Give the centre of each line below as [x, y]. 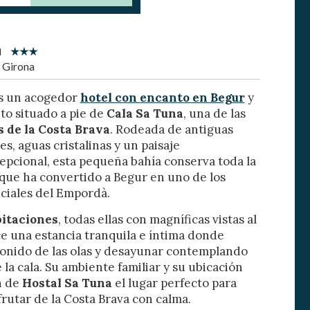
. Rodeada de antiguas [171, 130]
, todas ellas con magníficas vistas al [157, 220]
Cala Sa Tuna [145, 114]
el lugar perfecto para [174, 283]
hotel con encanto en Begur [162, 98]
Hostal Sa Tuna [67, 283]
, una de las [214, 114]
